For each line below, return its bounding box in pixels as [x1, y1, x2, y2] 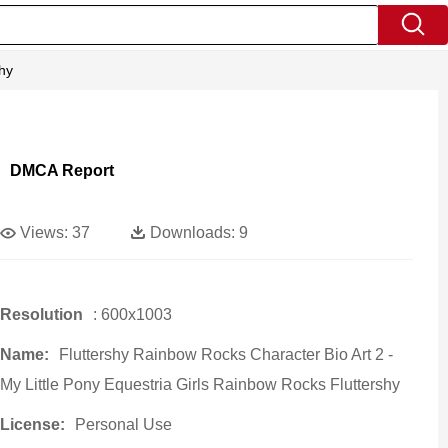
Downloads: [149, 224, 235, 241]
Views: [19, 224, 68, 241]
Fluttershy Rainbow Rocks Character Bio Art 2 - [58, 346, 393, 363]
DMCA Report [9, 162, 114, 179]
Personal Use [74, 416, 172, 433]
